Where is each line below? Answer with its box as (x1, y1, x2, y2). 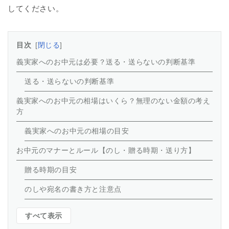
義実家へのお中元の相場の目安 (25, 126, 129, 135)
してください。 (8, 3, 64, 13)
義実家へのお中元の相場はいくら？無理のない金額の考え (16, 96, 211, 105)
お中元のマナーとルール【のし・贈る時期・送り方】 (16, 145, 196, 155)
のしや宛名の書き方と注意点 (25, 184, 122, 194)
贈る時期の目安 (25, 165, 77, 174)
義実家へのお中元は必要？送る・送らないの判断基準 (16, 57, 196, 66)
